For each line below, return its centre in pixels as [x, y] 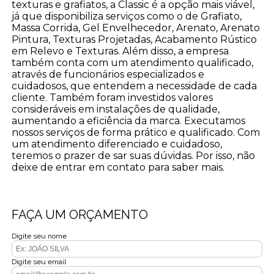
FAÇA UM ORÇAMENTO [80, 214]
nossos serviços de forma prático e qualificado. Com [136, 132]
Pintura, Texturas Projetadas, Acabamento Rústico [135, 39]
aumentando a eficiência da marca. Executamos [129, 120]
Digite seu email [39, 261]
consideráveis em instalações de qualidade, [116, 109]
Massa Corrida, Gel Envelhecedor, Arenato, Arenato [136, 28]
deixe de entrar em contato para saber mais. [118, 167]
